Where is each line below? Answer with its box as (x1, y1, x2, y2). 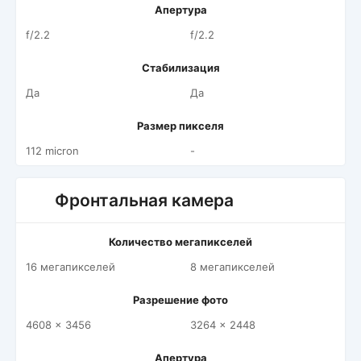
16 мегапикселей (26, 260, 115, 273)
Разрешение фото (133, 293, 228, 306)
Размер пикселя (137, 119, 224, 132)
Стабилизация (141, 61, 220, 74)
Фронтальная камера (55, 190, 234, 210)
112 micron (26, 144, 79, 157)
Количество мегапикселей (109, 235, 252, 248)
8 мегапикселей (190, 260, 275, 273)
